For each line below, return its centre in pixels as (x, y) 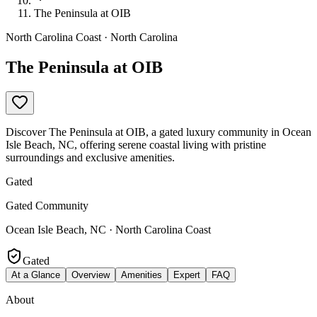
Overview (91, 275)
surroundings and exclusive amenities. (90, 157)
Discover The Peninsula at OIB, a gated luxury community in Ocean (158, 132)
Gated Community (47, 205)
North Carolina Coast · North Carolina (92, 37)
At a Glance (36, 275)
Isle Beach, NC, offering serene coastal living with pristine (136, 144)
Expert (187, 275)
